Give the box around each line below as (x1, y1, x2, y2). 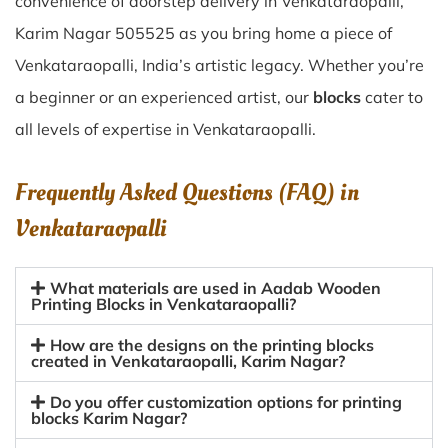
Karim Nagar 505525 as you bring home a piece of (15, 23, 392, 43)
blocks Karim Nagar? (31, 408, 187, 428)
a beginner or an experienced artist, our (15, 87, 313, 107)
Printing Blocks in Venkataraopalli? (31, 294, 296, 314)
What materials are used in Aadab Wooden (50, 278, 382, 298)
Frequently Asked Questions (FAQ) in (15, 176, 359, 209)
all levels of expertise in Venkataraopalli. (15, 119, 316, 139)
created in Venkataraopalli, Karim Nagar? (31, 351, 345, 371)
